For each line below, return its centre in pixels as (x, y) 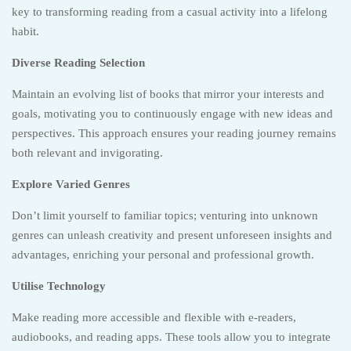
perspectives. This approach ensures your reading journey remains (174, 133)
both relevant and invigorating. (87, 153)
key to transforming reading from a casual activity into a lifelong (170, 12)
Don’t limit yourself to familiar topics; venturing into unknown (165, 215)
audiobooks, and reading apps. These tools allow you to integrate (171, 337)
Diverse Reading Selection (78, 63)
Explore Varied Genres (71, 184)
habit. (25, 31)
